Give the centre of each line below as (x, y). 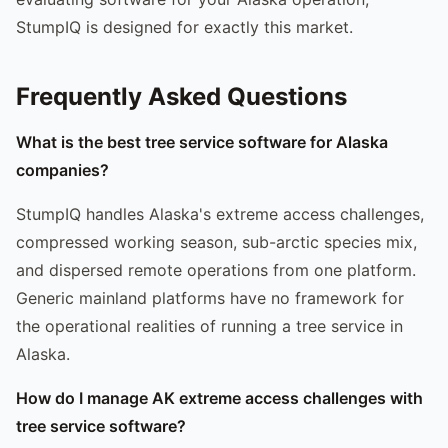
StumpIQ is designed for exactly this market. (184, 26)
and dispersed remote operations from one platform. (216, 269)
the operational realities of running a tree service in (209, 325)
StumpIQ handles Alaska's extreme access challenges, (220, 213)
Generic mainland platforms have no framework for (210, 297)
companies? (62, 169)
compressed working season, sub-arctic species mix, (216, 241)
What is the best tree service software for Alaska (202, 141)
